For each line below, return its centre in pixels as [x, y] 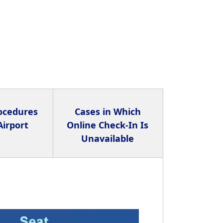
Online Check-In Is [108, 125]
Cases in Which [108, 112]
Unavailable [108, 139]
